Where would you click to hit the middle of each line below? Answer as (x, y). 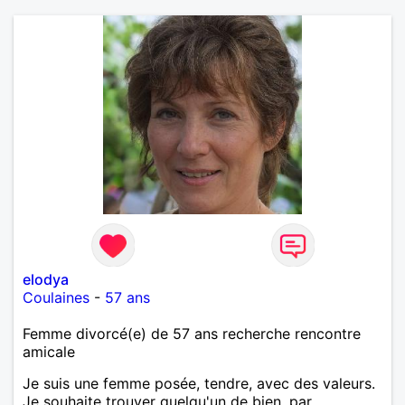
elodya (46, 279)
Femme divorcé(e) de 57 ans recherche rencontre (192, 333)
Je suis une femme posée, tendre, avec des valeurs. (199, 383)
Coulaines (56, 297)
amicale (49, 351)
